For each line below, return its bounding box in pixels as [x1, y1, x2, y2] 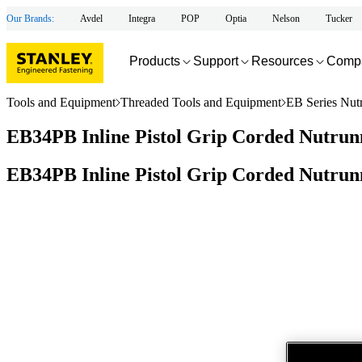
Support [193, 53, 238, 68]
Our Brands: [6, 12, 54, 24]
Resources [251, 53, 314, 68]
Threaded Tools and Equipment [120, 95, 281, 109]
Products [129, 53, 180, 68]
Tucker [326, 12, 352, 24]
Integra [128, 12, 155, 24]
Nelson [272, 12, 300, 24]
